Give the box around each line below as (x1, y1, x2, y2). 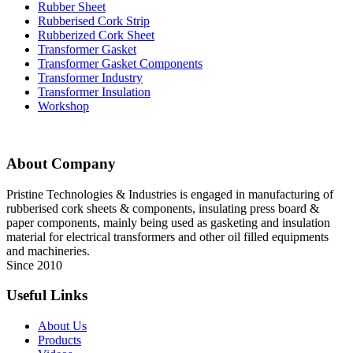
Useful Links (6, 287, 87, 304)
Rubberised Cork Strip (38, 14, 150, 28)
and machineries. (6, 243, 90, 258)
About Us (38, 319, 87, 333)
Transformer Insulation (38, 85, 150, 99)
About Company (6, 154, 116, 172)
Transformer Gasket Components (38, 57, 203, 71)
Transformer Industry (38, 71, 143, 85)
